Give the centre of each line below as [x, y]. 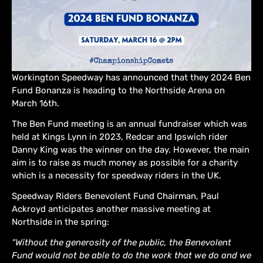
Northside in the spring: [60, 222]
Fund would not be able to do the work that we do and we [131, 255]
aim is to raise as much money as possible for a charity [125, 162]
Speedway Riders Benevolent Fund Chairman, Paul [115, 196]
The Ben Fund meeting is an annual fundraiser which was [129, 124]
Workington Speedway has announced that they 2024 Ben [131, 77]
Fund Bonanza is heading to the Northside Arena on [118, 90]
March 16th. [36, 103]
